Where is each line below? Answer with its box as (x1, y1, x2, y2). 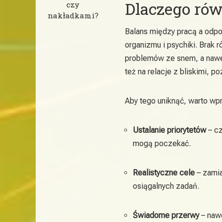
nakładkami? (47, 10, 99, 20)
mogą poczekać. (133, 138, 191, 148)
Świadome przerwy (133, 210, 199, 220)
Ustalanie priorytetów (133, 125, 206, 135)
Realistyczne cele (133, 167, 195, 177)
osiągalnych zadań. (133, 181, 199, 191)
